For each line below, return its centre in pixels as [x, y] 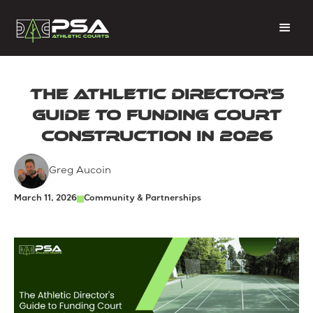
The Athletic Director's [156, 94]
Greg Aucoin [80, 171]
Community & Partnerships [143, 199]
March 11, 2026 [45, 199]
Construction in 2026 [156, 136]
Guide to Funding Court [156, 115]
